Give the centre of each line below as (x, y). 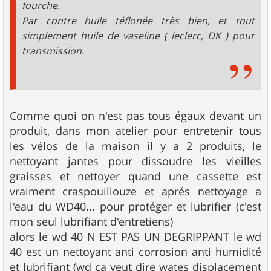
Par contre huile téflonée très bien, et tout (138, 20)
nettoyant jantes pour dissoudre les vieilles (135, 161)
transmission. (53, 51)
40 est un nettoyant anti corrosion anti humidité (135, 251)
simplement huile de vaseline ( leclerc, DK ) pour (138, 35)
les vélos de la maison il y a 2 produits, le (135, 145)
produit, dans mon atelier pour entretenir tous (135, 130)
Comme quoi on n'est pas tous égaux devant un (135, 115)
